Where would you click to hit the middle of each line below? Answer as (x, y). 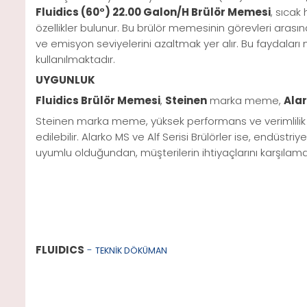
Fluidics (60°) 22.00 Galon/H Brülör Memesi (153, 12)
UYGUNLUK (65, 80)
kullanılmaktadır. (75, 60)
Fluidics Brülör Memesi (98, 101)
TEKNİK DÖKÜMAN (131, 251)
